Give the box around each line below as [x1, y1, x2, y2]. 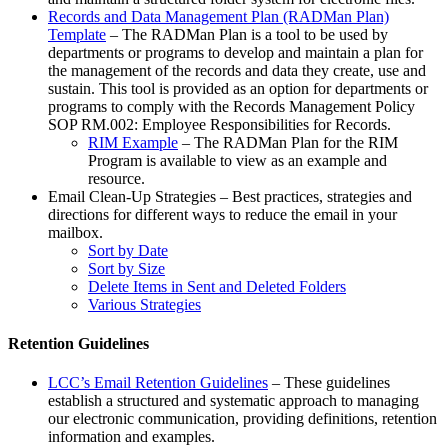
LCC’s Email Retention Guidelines [48, 374, 268, 392]
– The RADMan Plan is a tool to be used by [106, 25, 388, 43]
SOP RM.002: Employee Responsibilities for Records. [48, 115, 391, 133]
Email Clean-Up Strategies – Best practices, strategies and [48, 187, 412, 205]
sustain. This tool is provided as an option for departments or [48, 79, 428, 97]
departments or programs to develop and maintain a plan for [48, 43, 423, 61]
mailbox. [48, 223, 103, 241]
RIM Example [88, 133, 178, 151]
